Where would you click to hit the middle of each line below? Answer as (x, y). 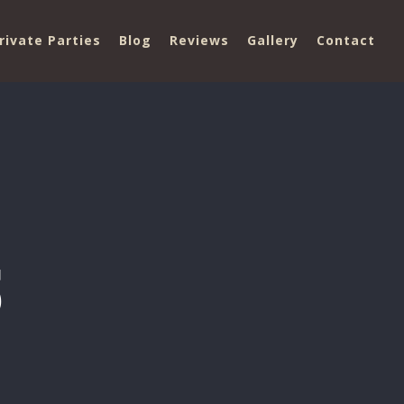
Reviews (199, 40)
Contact (346, 40)
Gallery (273, 40)
